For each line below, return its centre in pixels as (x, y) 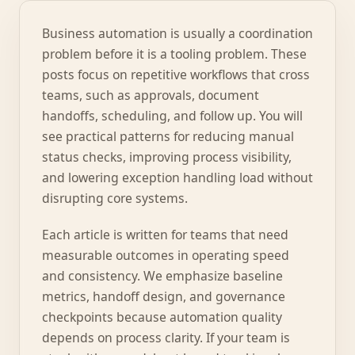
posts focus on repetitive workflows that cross (176, 74)
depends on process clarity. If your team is (166, 338)
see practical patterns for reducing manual (168, 136)
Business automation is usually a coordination (177, 33)
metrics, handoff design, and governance (164, 296)
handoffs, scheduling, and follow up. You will (172, 116)
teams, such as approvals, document (151, 95)
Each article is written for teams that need (165, 235)
